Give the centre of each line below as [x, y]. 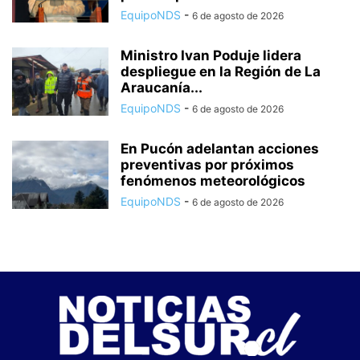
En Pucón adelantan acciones [220, 149]
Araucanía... [162, 88]
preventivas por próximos [207, 165]
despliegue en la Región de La [221, 72]
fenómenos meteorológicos [213, 181]
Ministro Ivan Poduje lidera [211, 56]
